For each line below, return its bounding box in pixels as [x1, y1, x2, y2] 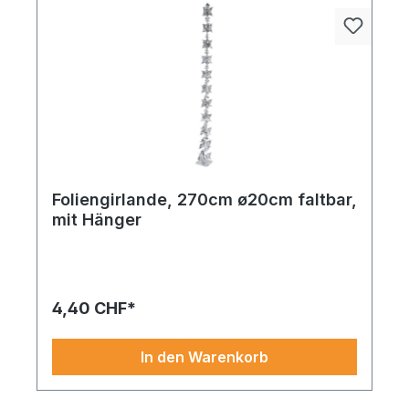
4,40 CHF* [52, 299, 136, 319]
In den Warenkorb [141, 348, 268, 367]
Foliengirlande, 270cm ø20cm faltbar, [52, 190, 357, 210]
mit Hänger [52, 210, 142, 230]
